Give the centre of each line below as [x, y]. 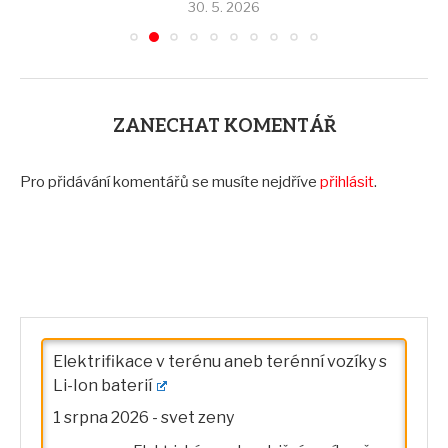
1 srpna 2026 [101, 417]
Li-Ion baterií [102, 385]
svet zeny [197, 417]
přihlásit [347, 182]
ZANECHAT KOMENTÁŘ [224, 126]
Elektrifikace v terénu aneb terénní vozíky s [220, 361]
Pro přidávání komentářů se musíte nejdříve [170, 182]
